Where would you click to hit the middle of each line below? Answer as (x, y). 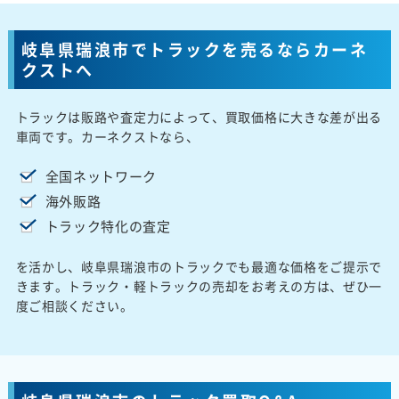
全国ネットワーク (101, 176)
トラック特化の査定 (108, 226)
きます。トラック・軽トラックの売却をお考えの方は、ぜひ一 (199, 285)
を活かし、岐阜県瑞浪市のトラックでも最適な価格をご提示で (199, 266)
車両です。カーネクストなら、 (107, 136)
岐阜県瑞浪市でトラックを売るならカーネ (195, 49)
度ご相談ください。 (74, 305)
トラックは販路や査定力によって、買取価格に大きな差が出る (199, 116)
